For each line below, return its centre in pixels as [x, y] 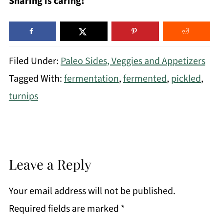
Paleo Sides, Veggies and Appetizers [133, 61]
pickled [186, 78]
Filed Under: [34, 61]
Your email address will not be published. [92, 191]
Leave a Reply [50, 164]
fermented [145, 78]
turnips [23, 96]
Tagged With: [36, 78]
